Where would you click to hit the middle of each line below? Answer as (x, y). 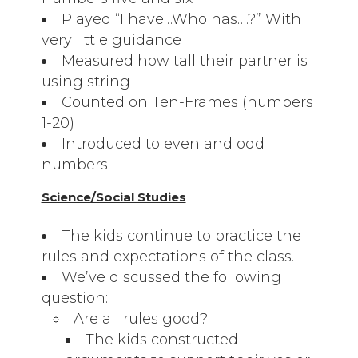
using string (86, 82)
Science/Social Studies (113, 197)
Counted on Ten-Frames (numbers (187, 102)
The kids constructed (161, 340)
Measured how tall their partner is (184, 61)
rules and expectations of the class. (167, 257)
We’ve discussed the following (171, 277)
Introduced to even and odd (163, 144)
